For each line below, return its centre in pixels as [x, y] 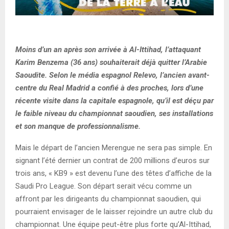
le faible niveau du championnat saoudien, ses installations [114, 113]
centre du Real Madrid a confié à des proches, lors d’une [109, 88]
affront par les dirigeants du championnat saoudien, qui [108, 199]
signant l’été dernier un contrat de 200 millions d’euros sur [112, 160]
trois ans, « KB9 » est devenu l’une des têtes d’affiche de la [113, 173]
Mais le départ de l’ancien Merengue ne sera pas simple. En [114, 147]
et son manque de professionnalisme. [78, 126]
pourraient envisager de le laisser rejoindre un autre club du [114, 211]
